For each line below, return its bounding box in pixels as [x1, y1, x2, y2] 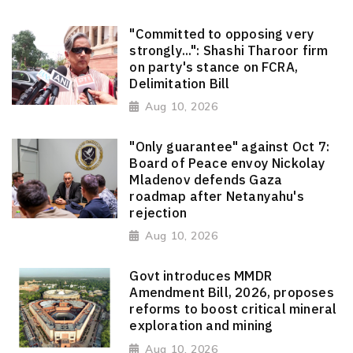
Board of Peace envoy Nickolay [129, 154, 326, 172]
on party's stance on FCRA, [129, 58, 299, 76]
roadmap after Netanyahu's [129, 187, 304, 205]
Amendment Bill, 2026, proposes [129, 284, 334, 302]
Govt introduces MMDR [129, 267, 272, 285]
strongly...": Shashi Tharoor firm [129, 41, 329, 59]
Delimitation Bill [129, 74, 230, 92]
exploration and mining [129, 317, 273, 335]
